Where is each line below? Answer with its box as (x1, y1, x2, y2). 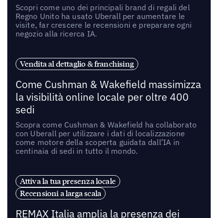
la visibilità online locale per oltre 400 (15, 90, 189, 104)
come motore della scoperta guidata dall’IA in (15, 137, 180, 147)
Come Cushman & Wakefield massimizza (15, 77, 201, 91)
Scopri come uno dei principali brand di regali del (15, 2, 190, 13)
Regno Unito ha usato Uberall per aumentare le (15, 11, 185, 21)
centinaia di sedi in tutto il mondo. (15, 145, 138, 156)
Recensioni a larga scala (19, 188, 102, 198)
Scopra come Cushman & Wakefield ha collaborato (15, 119, 197, 129)
